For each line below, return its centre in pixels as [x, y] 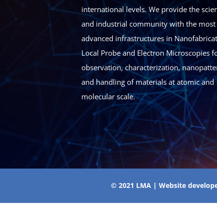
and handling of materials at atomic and [148, 82]
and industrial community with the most [148, 24]
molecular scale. [108, 97]
